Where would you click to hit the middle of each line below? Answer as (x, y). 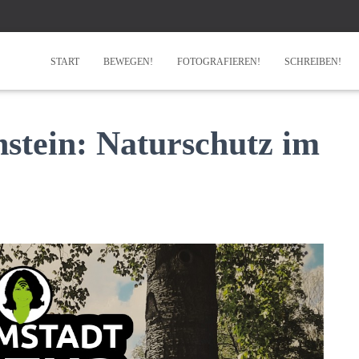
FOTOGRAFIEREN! (219, 62)
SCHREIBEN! (313, 62)
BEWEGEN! (128, 62)
